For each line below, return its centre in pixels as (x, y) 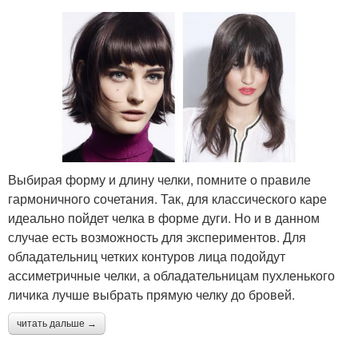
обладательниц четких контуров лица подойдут (147, 256)
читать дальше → (57, 323)
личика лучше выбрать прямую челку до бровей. (151, 294)
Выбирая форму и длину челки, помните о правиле (159, 179)
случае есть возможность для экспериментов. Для (157, 237)
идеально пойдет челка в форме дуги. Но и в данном (164, 217)
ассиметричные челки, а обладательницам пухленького (171, 275)
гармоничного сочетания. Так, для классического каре (167, 198)
